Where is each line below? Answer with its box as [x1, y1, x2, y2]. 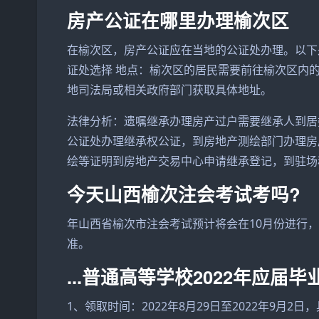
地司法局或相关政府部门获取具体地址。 [67, 82, 272, 98]
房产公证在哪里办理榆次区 [67, 7, 289, 33]
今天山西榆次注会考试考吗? [67, 181, 300, 207]
